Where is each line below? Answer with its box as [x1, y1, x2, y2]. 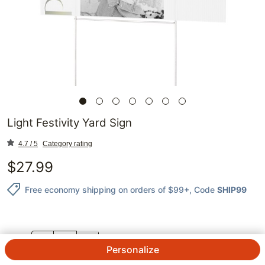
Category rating [43, 140, 92, 148]
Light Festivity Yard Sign [7, 116, 132, 130]
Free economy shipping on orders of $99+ [25, 184, 189, 195]
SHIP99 [217, 184, 247, 195]
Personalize [106, 244, 159, 256]
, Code [189, 184, 215, 195]
